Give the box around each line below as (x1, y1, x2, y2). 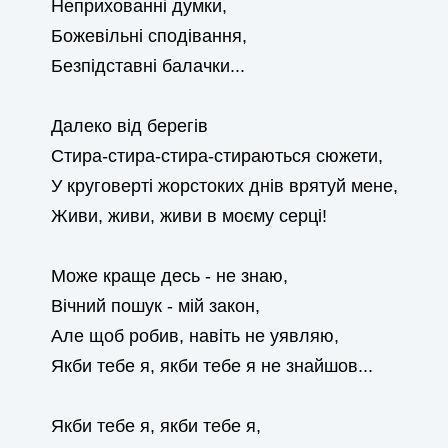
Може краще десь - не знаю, (50, 266, 288, 286)
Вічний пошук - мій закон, (50, 296, 260, 316)
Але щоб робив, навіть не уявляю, (50, 326, 339, 346)
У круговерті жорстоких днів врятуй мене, (50, 176, 398, 196)
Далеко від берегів (50, 116, 208, 136)
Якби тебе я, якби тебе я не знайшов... (50, 356, 373, 376)
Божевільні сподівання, (50, 26, 247, 46)
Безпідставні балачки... (50, 56, 245, 76)
